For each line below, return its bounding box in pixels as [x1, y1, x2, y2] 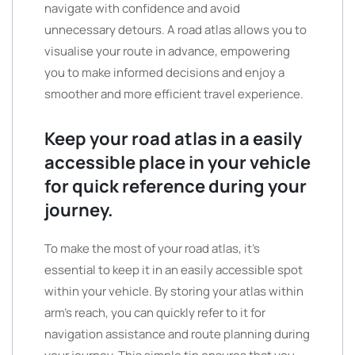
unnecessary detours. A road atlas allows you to [44, 21, 307, 38]
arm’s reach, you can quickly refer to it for [44, 304, 265, 321]
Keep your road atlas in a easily [44, 127, 302, 151]
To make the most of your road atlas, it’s [44, 240, 260, 257]
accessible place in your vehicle [44, 151, 311, 174]
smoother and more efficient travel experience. [44, 86, 303, 102]
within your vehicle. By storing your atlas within [44, 283, 303, 300]
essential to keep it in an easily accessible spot [44, 261, 303, 278]
